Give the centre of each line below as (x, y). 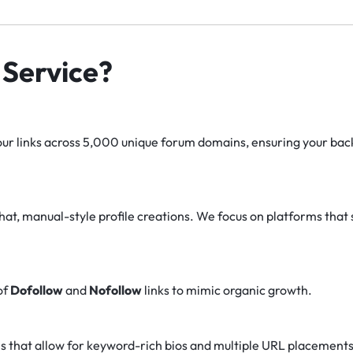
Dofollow (36, 290)
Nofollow (115, 290)
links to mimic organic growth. (227, 290)
